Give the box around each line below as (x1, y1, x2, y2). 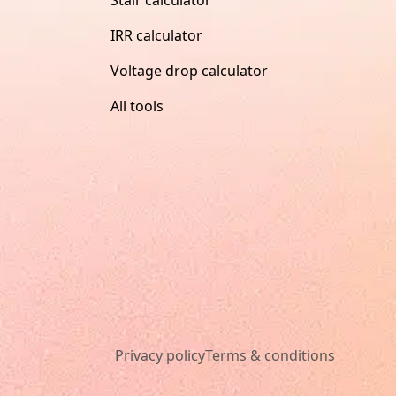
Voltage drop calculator (110, 60, 268, 80)
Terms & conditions (204, 345, 335, 365)
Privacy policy (114, 345, 205, 365)
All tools (110, 95, 164, 116)
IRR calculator (110, 25, 202, 45)
